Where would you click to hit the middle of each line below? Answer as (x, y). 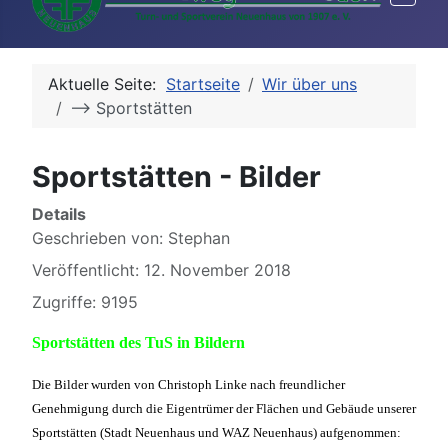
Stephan (199, 237)
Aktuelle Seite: (107, 83)
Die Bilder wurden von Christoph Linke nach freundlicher (188, 384)
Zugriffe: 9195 (85, 301)
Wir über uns (309, 83)
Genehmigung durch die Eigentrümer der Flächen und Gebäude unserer (224, 408)
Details (59, 213)
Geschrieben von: (100, 237)
